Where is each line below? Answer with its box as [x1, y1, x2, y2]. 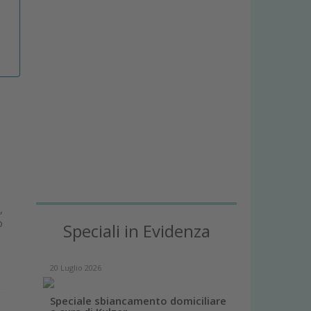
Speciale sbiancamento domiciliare [50, 294, 227, 308]
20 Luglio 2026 [50, 262, 102, 274]
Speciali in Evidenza [62, 219, 210, 243]
